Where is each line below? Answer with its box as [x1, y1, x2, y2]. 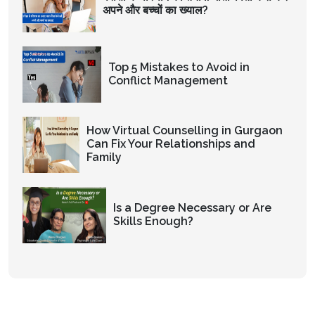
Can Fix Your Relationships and [86, 137, 256, 151]
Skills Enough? [112, 214, 193, 228]
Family [86, 150, 122, 165]
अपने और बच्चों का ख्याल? [102, 3, 208, 17]
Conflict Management [108, 73, 228, 87]
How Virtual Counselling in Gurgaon [86, 124, 283, 138]
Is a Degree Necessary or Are [112, 200, 271, 214]
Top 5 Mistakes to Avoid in [108, 60, 250, 74]
